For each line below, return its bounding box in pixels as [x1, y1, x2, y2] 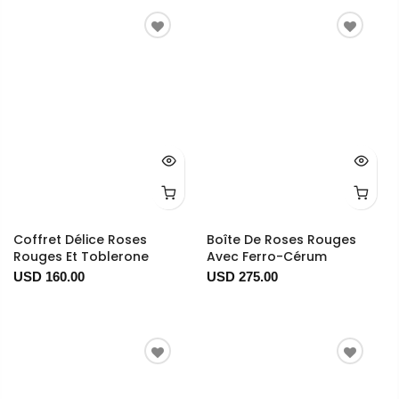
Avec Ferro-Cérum [206, 248, 327, 266]
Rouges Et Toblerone [13, 248, 149, 266]
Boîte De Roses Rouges [206, 231, 356, 249]
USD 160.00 [13, 269, 85, 285]
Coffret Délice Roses [13, 231, 147, 249]
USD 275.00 [206, 269, 278, 285]
